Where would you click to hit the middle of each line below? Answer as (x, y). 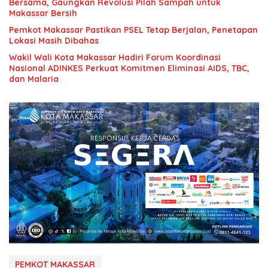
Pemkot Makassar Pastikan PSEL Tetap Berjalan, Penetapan (133, 30)
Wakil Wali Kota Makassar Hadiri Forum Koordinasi (115, 58)
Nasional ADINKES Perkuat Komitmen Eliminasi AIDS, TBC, (129, 68)
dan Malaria (34, 79)
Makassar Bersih (43, 13)
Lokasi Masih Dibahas (54, 41)
